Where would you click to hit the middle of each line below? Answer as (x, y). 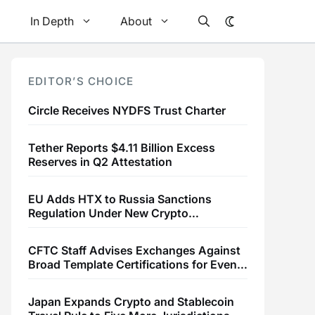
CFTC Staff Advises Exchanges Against (134, 250)
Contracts (55, 278)
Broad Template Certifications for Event (135, 264)
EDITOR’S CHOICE (81, 81)
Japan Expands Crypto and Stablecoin (131, 302)
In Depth (52, 21)
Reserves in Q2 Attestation (100, 162)
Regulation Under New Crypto (108, 213)
